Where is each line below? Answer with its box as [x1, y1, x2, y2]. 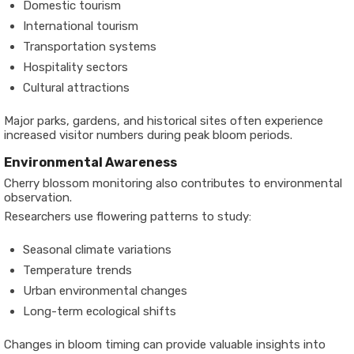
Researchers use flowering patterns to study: [4, 209, 251, 224]
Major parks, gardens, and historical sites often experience [4, 114, 323, 128]
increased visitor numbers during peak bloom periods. [4, 128, 292, 142]
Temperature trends [23, 263, 132, 277]
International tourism [23, 19, 138, 33]
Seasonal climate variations [23, 243, 171, 257]
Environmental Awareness [4, 155, 177, 170]
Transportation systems [23, 40, 156, 54]
